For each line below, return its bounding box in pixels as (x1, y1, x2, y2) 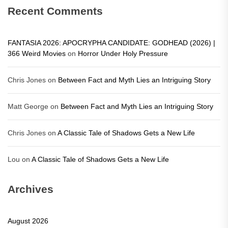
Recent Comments (8, 5, 103, 17)
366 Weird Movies (8, 49, 66, 58)
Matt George (8, 102, 48, 110)
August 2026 (8, 217, 48, 225)
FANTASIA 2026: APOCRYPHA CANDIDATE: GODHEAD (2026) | (8, 39, 215, 47)
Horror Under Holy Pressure (78, 49, 168, 58)
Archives (8, 183, 53, 195)
